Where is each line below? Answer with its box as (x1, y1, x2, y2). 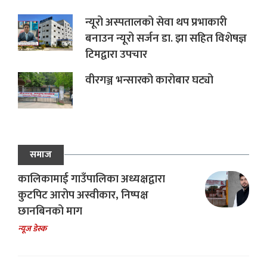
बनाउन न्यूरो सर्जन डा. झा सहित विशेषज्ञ (85, 29, 247, 48)
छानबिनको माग (18, 201, 82, 221)
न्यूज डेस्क (18, 221, 46, 235)
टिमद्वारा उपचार (85, 45, 147, 64)
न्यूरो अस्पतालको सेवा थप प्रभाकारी (85, 13, 227, 32)
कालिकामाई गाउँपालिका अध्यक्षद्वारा (18, 169, 165, 188)
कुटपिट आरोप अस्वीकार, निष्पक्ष (18, 185, 148, 204)
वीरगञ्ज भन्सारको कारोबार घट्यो (85, 70, 213, 89)
